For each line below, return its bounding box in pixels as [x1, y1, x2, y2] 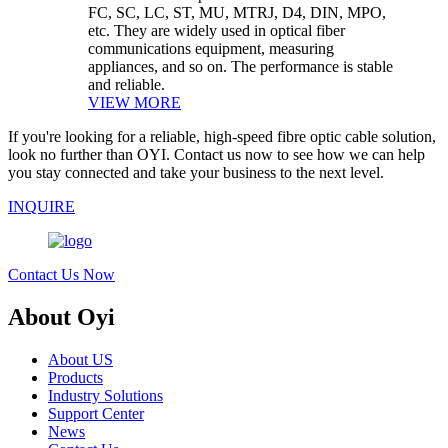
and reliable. [88, 76, 165, 94]
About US [48, 351, 113, 369]
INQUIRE [8, 198, 75, 216]
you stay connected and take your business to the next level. [8, 164, 384, 182]
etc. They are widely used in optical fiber [88, 22, 345, 40]
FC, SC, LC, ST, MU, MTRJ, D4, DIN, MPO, [88, 4, 386, 22]
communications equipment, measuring [88, 40, 334, 58]
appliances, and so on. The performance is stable [88, 58, 393, 76]
